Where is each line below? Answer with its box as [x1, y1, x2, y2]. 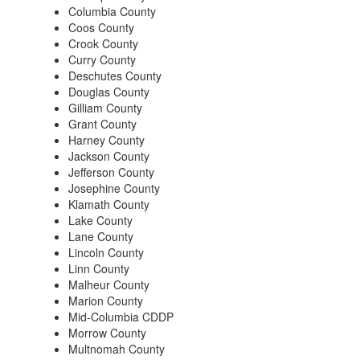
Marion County [68, 292, 143, 309]
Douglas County [68, 84, 149, 100]
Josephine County [68, 180, 160, 196]
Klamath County [68, 196, 149, 212]
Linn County [68, 260, 129, 276]
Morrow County [68, 325, 146, 341]
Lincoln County [68, 244, 144, 260]
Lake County [68, 212, 133, 228]
